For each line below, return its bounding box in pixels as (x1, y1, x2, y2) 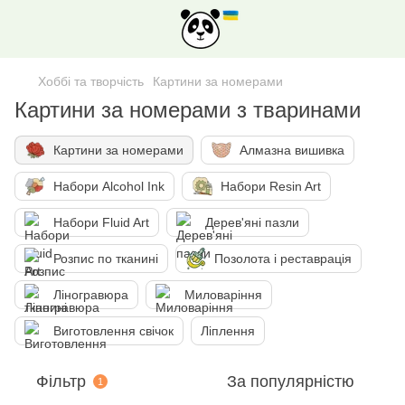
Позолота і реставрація (214, 251, 352, 266)
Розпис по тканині (53, 251, 158, 266)
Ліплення (201, 324, 255, 338)
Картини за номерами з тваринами (14, 98, 361, 122)
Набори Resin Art (221, 179, 321, 193)
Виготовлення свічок (53, 324, 174, 338)
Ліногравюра (53, 287, 128, 302)
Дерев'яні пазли (205, 215, 299, 230)
